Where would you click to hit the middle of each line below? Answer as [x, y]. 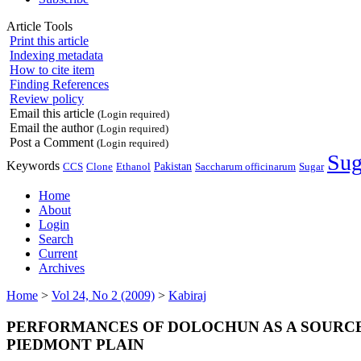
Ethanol [133, 166]
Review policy [47, 98]
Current [58, 253]
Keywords [33, 165]
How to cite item [52, 69]
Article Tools [39, 26]
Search [56, 239]
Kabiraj [187, 295]
